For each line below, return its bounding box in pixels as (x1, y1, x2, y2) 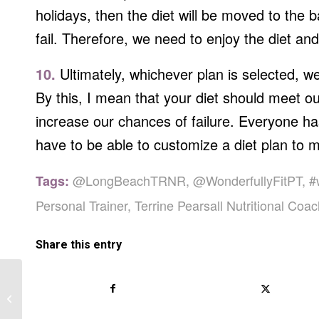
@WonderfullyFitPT (193, 171, 302, 189)
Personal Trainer (36, 196, 127, 214)
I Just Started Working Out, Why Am (25, 283, 177, 298)
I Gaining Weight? (25, 298, 98, 313)
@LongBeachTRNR (73, 171, 186, 189)
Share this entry (36, 238, 122, 251)
